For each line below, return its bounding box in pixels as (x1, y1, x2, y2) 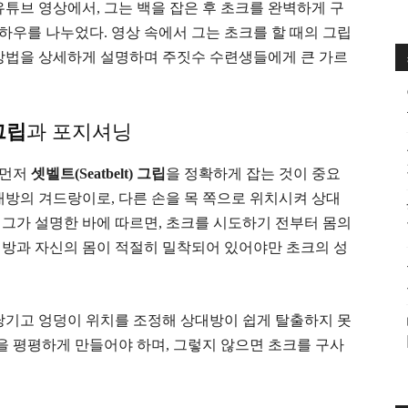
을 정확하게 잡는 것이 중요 (166, 166, 341, 182)
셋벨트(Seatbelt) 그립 (31, 166, 166, 182)
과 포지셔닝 (26, 120, 132, 144)
